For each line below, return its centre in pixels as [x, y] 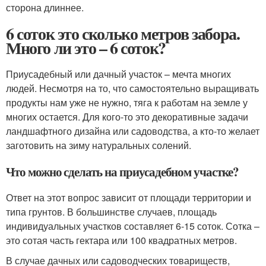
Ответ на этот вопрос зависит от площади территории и [129, 197]
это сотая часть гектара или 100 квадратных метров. [121, 240]
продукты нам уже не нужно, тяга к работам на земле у [127, 102]
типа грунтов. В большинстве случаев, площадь [111, 212]
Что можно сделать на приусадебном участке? [122, 172]
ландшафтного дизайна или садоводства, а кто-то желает [133, 131]
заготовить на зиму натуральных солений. [99, 145]
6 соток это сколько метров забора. [123, 34]
